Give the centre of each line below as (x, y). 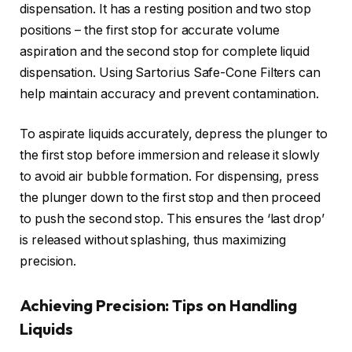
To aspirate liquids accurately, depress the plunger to (174, 134)
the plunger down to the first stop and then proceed (170, 198)
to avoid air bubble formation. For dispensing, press (169, 177)
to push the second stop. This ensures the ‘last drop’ (172, 219)
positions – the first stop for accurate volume (150, 30)
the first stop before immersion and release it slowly (170, 156)
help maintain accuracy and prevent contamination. (170, 93)
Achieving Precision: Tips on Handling (159, 306)
